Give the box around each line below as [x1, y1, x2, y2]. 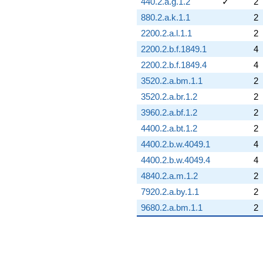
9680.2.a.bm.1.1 [140, 202, 203, 213]
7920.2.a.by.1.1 [140, 186, 199, 197]
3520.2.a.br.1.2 [140, 91, 197, 102]
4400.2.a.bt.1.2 [140, 123, 197, 133]
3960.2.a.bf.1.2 [140, 107, 197, 117]
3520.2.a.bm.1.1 [140, 75, 203, 86]
